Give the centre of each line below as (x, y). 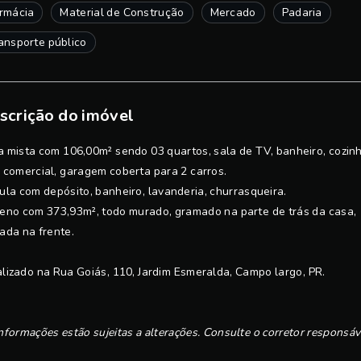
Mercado (233, 12)
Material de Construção (122, 12)
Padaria (302, 12)
